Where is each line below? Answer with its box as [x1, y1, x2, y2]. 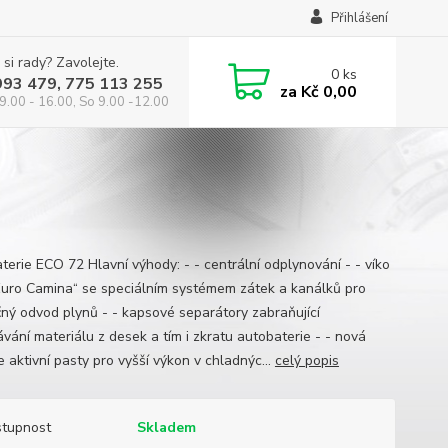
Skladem [136, 418, 196, 437]
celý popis [274, 351, 339, 370]
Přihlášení [330, 9, 388, 27]
